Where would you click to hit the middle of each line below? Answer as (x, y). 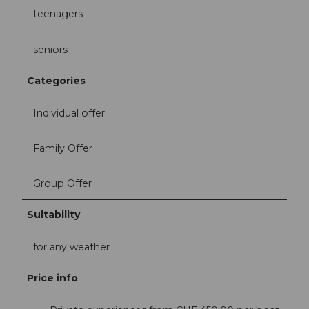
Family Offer (63, 148)
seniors (50, 49)
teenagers (58, 14)
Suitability (54, 214)
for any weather (71, 247)
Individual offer (69, 113)
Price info (53, 278)
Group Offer (62, 183)
